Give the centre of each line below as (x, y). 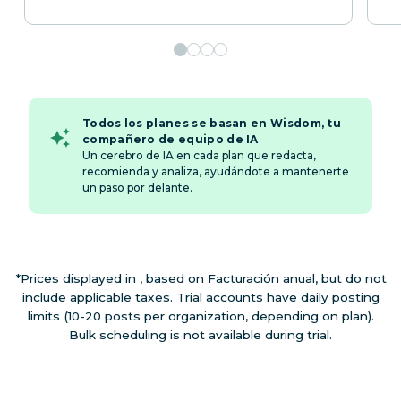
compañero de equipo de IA (171, 139)
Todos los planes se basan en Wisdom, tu (212, 123)
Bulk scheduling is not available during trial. (200, 334)
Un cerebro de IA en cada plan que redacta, (199, 155)
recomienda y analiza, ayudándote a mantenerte (216, 171)
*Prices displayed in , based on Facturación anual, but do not (200, 278)
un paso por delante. (137, 188)
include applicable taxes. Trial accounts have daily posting (200, 297)
